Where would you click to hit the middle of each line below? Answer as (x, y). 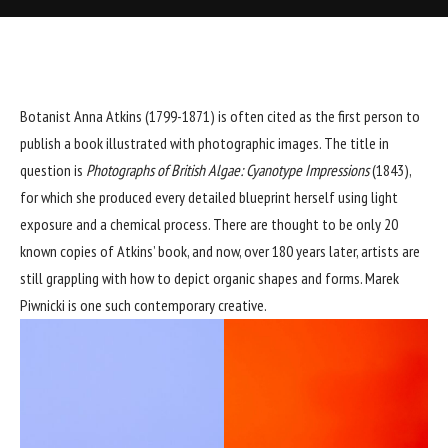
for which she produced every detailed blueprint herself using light (209, 196)
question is (51, 169)
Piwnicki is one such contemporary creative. (143, 304)
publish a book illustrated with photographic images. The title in (204, 142)
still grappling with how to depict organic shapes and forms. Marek (209, 277)
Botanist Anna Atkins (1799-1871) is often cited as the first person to (220, 115)
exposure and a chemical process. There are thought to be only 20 (209, 223)
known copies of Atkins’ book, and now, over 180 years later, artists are (220, 250)
